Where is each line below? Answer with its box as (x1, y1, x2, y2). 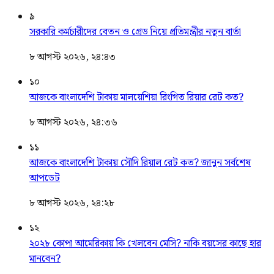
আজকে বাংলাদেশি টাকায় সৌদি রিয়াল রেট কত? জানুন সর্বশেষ (29, 155, 251, 171)
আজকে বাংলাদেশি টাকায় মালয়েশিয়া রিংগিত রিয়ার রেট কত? (29, 89, 243, 105)
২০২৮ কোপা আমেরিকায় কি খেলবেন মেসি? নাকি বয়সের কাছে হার (29, 235, 261, 251)
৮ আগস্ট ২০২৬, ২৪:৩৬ (29, 114, 117, 130)
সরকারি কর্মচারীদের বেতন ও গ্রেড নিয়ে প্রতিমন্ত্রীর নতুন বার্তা (29, 24, 241, 40)
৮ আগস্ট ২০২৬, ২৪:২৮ (29, 195, 114, 211)
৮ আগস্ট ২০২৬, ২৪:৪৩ (29, 49, 116, 65)
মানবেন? (29, 251, 61, 267)
